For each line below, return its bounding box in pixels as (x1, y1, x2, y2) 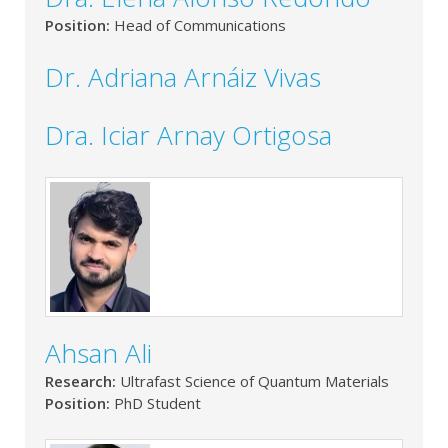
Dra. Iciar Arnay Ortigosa (45, 117, 332, 154)
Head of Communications (114, 15, 286, 36)
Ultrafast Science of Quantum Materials (120, 371, 389, 392)
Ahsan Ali (45, 335, 152, 372)
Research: (45, 371, 120, 392)
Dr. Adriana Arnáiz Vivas (45, 59, 321, 96)
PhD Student (114, 393, 201, 414)
